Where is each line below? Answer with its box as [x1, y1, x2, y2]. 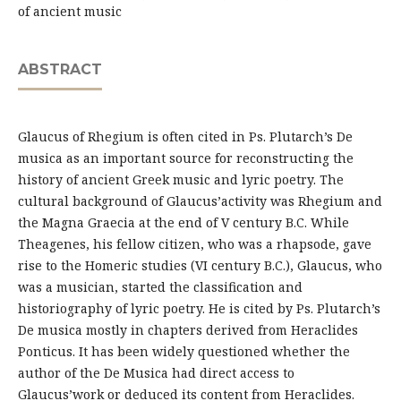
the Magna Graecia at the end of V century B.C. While [17, 214, 349, 232]
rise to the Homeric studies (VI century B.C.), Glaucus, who [17, 257, 382, 275]
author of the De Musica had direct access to [17, 364, 294, 382]
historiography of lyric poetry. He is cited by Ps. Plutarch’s [17, 300, 380, 318]
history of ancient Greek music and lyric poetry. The [17, 171, 344, 189]
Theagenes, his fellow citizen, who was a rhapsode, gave [17, 235, 371, 253]
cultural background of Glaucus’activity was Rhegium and [17, 192, 382, 210]
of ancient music [17, 3, 122, 21]
